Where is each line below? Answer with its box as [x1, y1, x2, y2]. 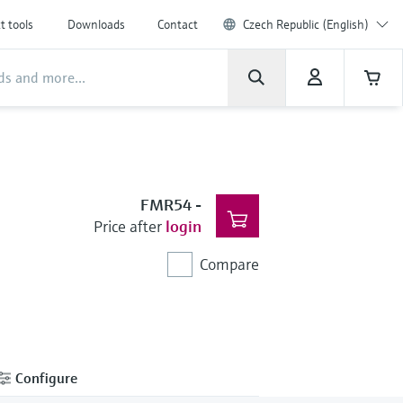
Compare [199, 254, 259, 274]
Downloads [67, 16, 125, 32]
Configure [12, 368, 77, 387]
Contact [157, 16, 198, 32]
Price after [93, 216, 162, 237]
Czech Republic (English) [243, 16, 369, 32]
